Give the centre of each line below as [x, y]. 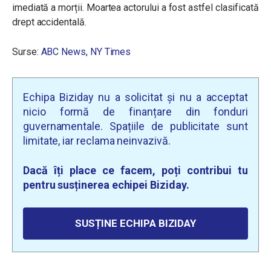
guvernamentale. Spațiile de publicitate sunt [135, 126]
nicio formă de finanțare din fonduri [135, 111]
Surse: [27, 51]
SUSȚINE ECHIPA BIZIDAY [135, 223]
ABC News [63, 51]
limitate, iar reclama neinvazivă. [97, 140]
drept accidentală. [49, 22]
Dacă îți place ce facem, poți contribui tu [135, 170]
